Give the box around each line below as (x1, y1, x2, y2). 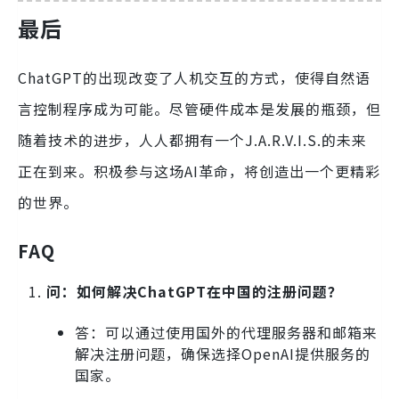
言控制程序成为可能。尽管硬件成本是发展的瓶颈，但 (18, 97, 381, 119)
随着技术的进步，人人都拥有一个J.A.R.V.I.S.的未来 (18, 128, 367, 151)
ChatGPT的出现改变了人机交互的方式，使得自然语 (18, 66, 370, 88)
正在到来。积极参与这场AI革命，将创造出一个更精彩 (18, 159, 380, 182)
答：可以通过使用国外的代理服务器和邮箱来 (75, 321, 378, 343)
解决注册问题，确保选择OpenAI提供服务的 (75, 342, 370, 364)
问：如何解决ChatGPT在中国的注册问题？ (46, 280, 343, 302)
